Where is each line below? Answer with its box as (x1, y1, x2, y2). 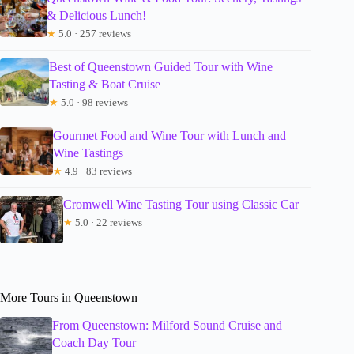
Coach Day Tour (51, 336, 136, 350)
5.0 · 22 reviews (73, 217, 142, 229)
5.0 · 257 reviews (56, 28, 132, 40)
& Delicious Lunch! (47, 9, 147, 23)
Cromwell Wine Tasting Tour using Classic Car (63, 198, 299, 212)
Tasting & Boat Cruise (49, 77, 161, 92)
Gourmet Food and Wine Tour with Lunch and (53, 129, 287, 143)
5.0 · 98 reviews (58, 96, 129, 109)
